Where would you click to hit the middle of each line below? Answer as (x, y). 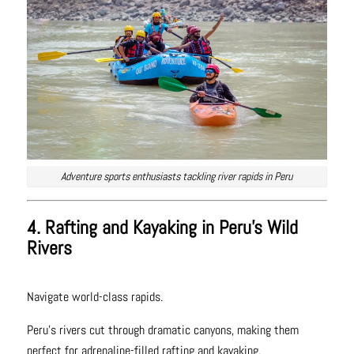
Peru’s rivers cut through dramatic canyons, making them (162, 330)
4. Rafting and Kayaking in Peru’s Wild (162, 228)
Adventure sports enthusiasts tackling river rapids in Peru (177, 177)
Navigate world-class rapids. (94, 297)
